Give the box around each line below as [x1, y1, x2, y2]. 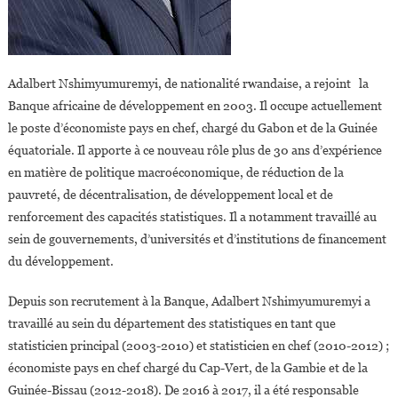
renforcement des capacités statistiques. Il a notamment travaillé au [7, 210, 377, 225]
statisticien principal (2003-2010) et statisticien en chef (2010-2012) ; [7, 338, 389, 354]
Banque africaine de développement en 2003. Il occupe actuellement [7, 99, 382, 114]
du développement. [7, 254, 114, 269]
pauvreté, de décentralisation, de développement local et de [7, 187, 333, 203]
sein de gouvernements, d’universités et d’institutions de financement [7, 232, 386, 247]
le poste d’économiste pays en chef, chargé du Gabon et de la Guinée [7, 121, 378, 136]
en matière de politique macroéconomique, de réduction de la [7, 165, 344, 180]
